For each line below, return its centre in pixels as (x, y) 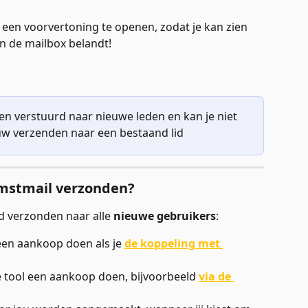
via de (216, 277)
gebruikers (186, 216)
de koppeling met (174, 244)
